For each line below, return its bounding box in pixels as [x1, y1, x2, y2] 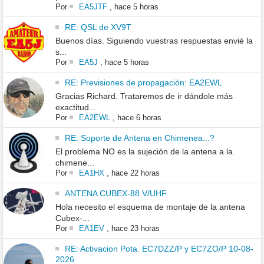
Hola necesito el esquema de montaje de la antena [55, 202, 245, 212]
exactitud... [55, 102, 96, 112]
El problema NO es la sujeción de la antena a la [55, 146, 233, 156]
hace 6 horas [117, 113, 161, 122]
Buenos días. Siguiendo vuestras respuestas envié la [55, 35, 253, 45]
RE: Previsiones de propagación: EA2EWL [64, 77, 222, 87]
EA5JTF [78, 2, 107, 11]
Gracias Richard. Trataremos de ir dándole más [55, 91, 233, 101]
